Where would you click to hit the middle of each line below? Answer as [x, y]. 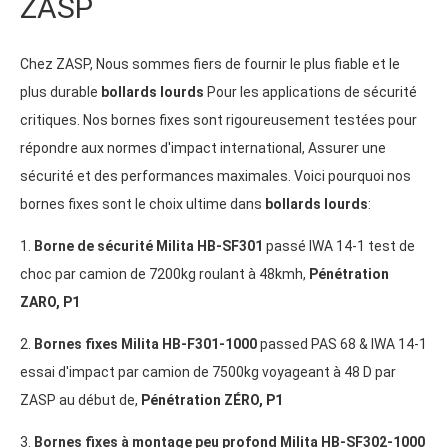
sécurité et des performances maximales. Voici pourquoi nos [215, 175]
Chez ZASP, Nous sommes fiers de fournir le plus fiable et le [210, 63]
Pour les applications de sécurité [310, 91]
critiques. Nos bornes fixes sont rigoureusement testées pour [218, 119]
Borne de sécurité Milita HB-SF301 [148, 245]
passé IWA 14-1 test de [339, 245]
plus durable [60, 91]
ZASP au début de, [80, 399]
